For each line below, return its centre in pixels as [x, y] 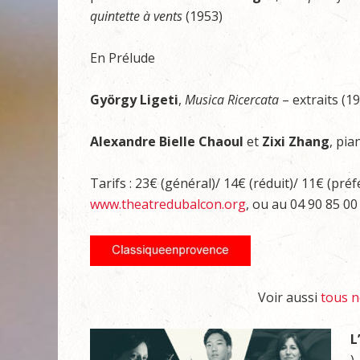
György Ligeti [134, 100]
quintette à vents [136, 16]
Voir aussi [289, 297]
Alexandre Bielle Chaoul [167, 141]
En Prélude [123, 58]
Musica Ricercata [232, 100]
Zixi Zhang [296, 141]
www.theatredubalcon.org [168, 204]
